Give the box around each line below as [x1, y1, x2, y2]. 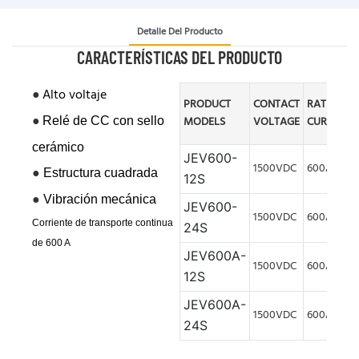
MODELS [184, 112, 225, 131]
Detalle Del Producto [136, 23, 223, 40]
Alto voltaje [42, 84, 107, 106]
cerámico [32, 139, 84, 154]
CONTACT [253, 95, 300, 114]
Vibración [43, 192, 98, 206]
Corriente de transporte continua [32, 216, 173, 228]
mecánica [101, 192, 156, 206]
